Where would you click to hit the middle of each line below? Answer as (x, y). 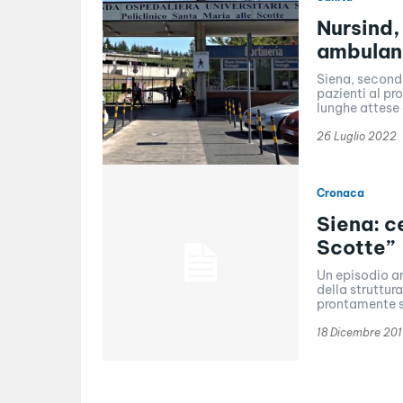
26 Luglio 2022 (356, 136)
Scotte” (355, 247)
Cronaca (340, 193)
